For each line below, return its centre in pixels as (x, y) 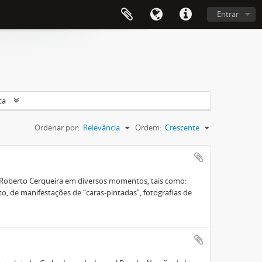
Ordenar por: (57, 127)
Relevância (101, 127)
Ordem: (148, 127)
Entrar (228, 14)
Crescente (182, 127)
